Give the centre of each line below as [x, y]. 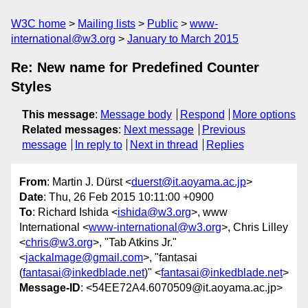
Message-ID [50, 288]
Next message [159, 130]
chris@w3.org [59, 243]
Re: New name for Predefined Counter [135, 67]
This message [58, 114]
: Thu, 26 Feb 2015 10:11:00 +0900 [129, 197]
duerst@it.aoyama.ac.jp [189, 182]
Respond [202, 114]
